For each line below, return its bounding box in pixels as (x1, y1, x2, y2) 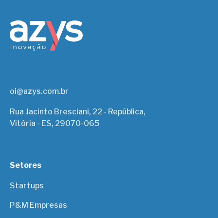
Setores (10, 160, 42, 170)
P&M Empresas (10, 200, 68, 210)
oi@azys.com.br (10, 86, 69, 96)
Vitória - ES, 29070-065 (10, 118, 100, 128)
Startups (10, 181, 44, 190)
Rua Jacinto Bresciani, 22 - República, (10, 107, 146, 116)
